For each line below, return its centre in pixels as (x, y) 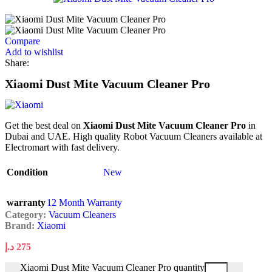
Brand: (21, 225)
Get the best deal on (44, 125)
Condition (27, 172)
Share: (17, 63)
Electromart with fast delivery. (62, 147)
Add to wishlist (34, 52)
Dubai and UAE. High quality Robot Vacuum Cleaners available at (134, 136)
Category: (25, 214)
